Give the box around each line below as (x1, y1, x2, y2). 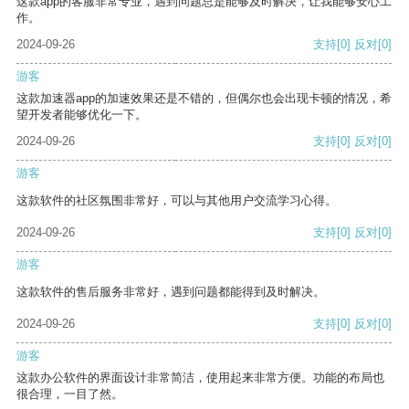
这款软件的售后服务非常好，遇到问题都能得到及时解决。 (16, 285, 325, 299)
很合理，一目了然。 (16, 387, 123, 402)
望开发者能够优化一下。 (16, 108, 147, 122)
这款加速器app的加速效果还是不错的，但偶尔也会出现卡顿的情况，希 (16, 91, 392, 106)
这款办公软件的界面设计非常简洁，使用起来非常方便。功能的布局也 (16, 371, 384, 385)
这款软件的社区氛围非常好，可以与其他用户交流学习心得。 (16, 194, 337, 208)
